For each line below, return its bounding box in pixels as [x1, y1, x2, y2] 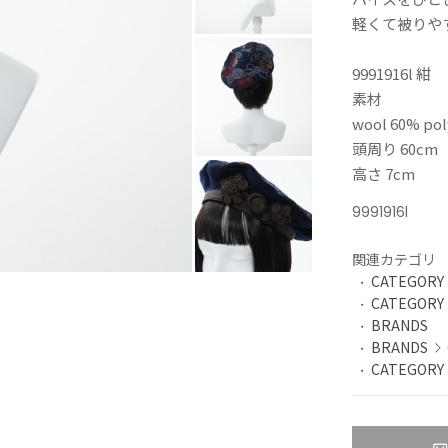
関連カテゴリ [352, 249, 437, 270]
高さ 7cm [352, 163, 416, 184]
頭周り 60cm [352, 138, 439, 159]
